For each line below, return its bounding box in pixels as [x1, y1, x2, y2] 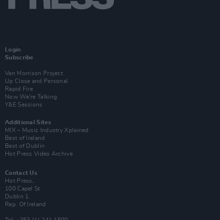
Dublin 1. [5, 193, 30, 200]
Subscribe [5, 55, 33, 61]
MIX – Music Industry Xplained [5, 127, 89, 134]
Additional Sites [5, 119, 51, 126]
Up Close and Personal [5, 78, 68, 84]
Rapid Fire [5, 86, 33, 92]
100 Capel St [5, 186, 40, 192]
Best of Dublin [5, 143, 45, 149]
